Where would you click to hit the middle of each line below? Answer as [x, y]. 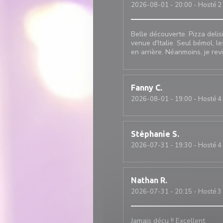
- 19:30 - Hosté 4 [195, 145]
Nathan [145, 180]
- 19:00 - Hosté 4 [195, 99]
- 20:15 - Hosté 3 [195, 192]
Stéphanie [151, 134]
